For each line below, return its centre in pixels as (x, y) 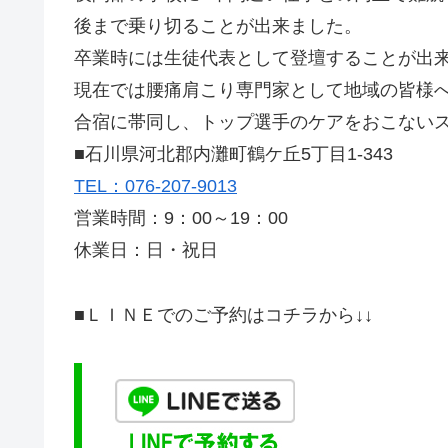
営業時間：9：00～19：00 (181, 218)
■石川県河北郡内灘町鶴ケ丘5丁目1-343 (233, 154)
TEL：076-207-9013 (155, 186)
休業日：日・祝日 (146, 250)
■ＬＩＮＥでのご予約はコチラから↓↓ (223, 314)
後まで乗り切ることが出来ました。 (218, 26)
